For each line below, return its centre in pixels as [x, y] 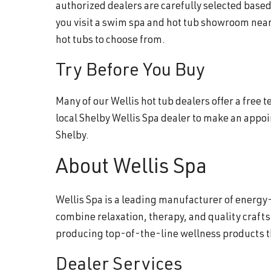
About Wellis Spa [131, 168]
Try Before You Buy [130, 72]
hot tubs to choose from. [110, 41]
